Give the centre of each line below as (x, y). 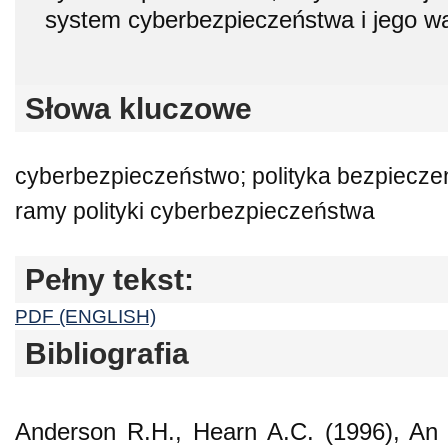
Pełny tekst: (109, 279)
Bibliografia (107, 353)
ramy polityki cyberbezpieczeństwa (195, 211)
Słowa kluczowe (138, 108)
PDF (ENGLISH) (85, 316)
